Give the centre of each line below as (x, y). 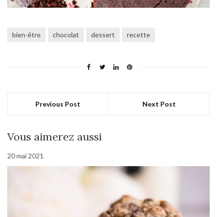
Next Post (159, 104)
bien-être (26, 35)
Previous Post (58, 104)
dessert (103, 35)
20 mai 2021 (25, 156)
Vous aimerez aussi (54, 137)
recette (139, 35)
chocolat (66, 35)
